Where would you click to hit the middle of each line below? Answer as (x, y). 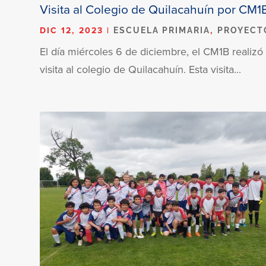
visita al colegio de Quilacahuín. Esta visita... (141, 69)
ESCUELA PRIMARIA (162, 30)
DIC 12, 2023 (72, 30)
